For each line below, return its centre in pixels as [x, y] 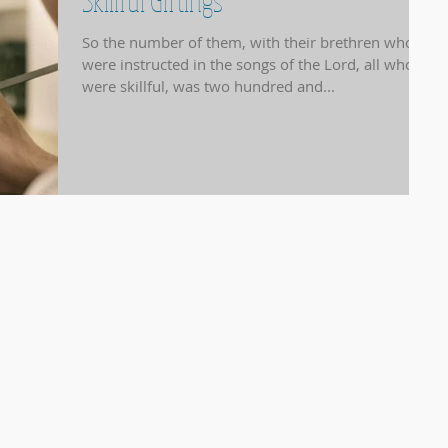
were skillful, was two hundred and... [208, 86]
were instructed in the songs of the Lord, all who [248, 64]
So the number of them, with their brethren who [248, 42]
